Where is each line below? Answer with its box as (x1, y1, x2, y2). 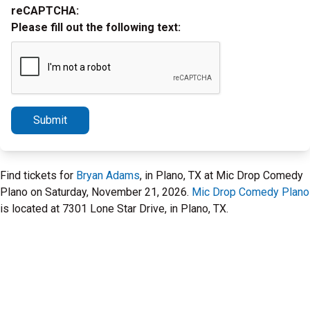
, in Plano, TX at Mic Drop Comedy (140, 169, 303, 182)
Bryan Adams (76, 169, 140, 182)
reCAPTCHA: (11, 4, 79, 17)
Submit (33, 113, 67, 127)
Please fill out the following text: (11, 21, 181, 34)
